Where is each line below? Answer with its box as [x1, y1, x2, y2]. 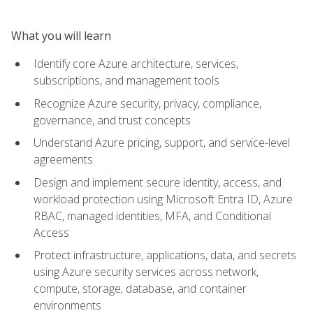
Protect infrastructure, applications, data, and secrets [34, 247, 296, 263]
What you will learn [11, 27, 111, 43]
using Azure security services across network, [34, 264, 259, 280]
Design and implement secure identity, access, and [34, 174, 282, 190]
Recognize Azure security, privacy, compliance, [34, 95, 261, 111]
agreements [34, 152, 93, 168]
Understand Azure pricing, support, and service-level [34, 135, 290, 151]
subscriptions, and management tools [34, 72, 219, 88]
